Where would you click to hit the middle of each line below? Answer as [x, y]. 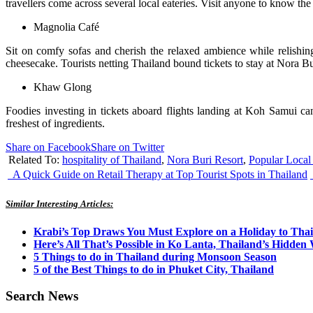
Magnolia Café [66, 27]
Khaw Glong [63, 87]
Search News [42, 296]
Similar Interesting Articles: [59, 204]
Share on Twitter [128, 147]
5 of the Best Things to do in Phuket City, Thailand [154, 269]
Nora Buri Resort [205, 160]
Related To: [35, 160]
